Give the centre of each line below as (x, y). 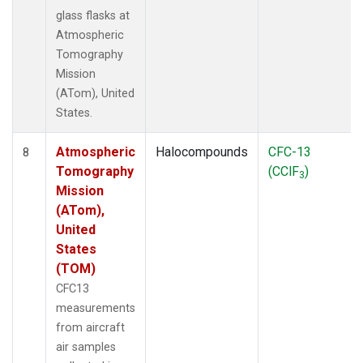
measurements (96, 308)
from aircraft (90, 327)
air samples (86, 347)
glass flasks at (93, 15)
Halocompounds (202, 152)
